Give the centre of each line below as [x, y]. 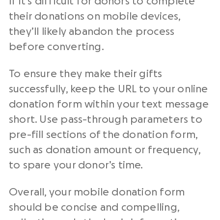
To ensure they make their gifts [86, 74]
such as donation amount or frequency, [105, 150]
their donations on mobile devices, [95, 17]
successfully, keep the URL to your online [109, 89]
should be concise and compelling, [94, 208]
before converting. [56, 47]
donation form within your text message [109, 105]
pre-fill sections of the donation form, [103, 135]
